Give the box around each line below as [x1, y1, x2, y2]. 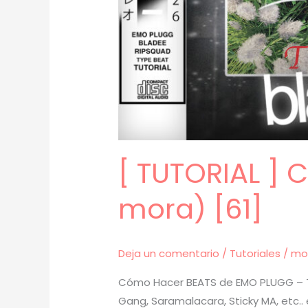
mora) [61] [118, 190, 263, 229]
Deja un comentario [118, 246, 220, 261]
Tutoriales [230, 246, 281, 261]
